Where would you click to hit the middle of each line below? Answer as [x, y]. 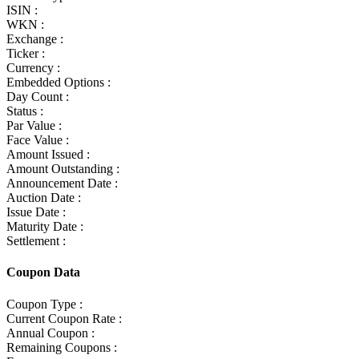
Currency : [33, 68]
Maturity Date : [45, 227]
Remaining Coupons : [62, 347]
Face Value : [38, 140]
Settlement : [36, 241]
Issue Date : [36, 212]
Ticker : [26, 54]
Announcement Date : [62, 184]
